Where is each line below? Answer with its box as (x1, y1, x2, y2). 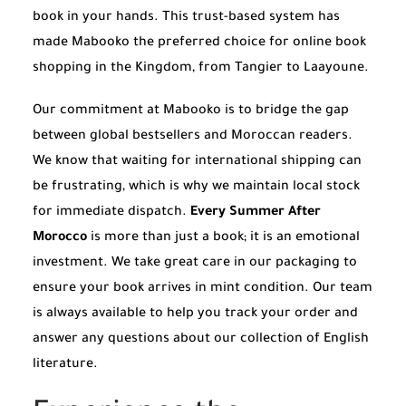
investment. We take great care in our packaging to (33, 256, 357, 271)
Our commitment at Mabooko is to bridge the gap (33, 103, 349, 119)
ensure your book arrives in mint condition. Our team (33, 281, 372, 296)
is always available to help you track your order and (33, 306, 358, 322)
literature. (33, 357, 98, 372)
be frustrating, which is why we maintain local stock (33, 179, 360, 195)
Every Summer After (190, 205, 321, 220)
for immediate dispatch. (33, 205, 190, 220)
